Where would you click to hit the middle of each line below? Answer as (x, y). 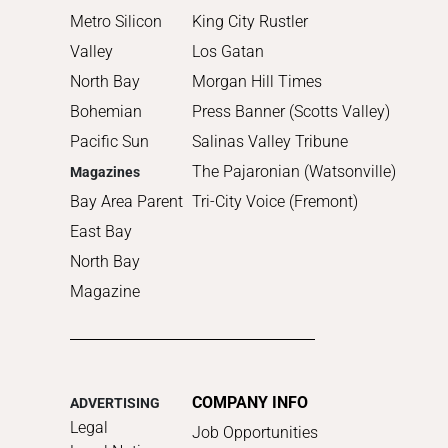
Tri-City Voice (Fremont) (275, 201)
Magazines (105, 171)
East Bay (101, 231)
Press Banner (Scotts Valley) (291, 111)
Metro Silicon (116, 21)
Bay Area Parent (126, 201)
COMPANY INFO (250, 402)
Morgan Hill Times (257, 81)
